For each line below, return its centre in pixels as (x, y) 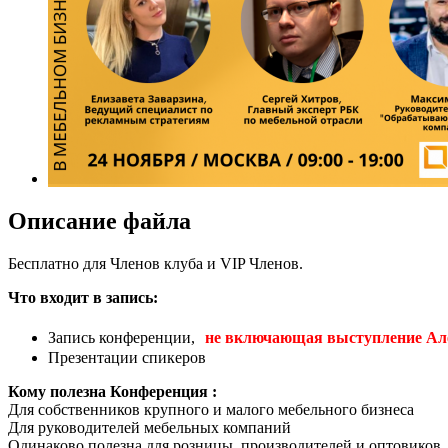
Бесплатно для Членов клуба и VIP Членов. (155, 263)
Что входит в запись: (83, 297)
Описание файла (99, 220)
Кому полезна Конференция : (112, 391)
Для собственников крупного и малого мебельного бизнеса (211, 409)
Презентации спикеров (127, 357)
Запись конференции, (123, 337)
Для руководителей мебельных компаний (149, 427)
